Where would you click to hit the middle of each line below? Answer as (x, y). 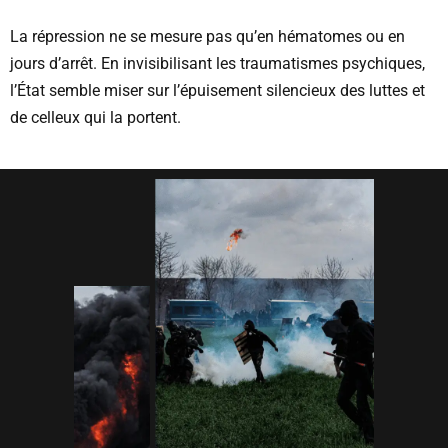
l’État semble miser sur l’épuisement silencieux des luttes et (217, 91)
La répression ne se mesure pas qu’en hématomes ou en (207, 37)
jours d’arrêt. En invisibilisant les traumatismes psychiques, (217, 64)
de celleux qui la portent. (95, 118)
